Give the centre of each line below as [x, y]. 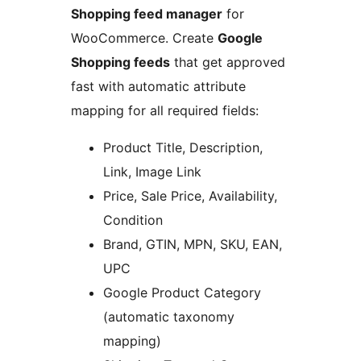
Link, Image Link [152, 172]
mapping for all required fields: [165, 111]
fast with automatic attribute [158, 87]
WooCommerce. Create [144, 38]
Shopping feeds [120, 62]
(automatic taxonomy [169, 317]
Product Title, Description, [183, 148]
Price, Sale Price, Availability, [190, 196]
